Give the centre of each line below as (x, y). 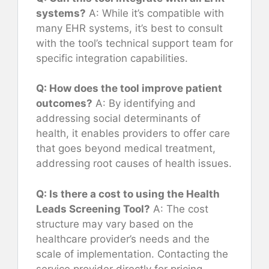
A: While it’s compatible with (155, 13)
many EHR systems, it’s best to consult (129, 28)
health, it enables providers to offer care (133, 134)
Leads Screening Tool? (93, 209)
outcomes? (64, 104)
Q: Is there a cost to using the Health (128, 194)
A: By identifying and (144, 104)
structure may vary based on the (115, 224)
